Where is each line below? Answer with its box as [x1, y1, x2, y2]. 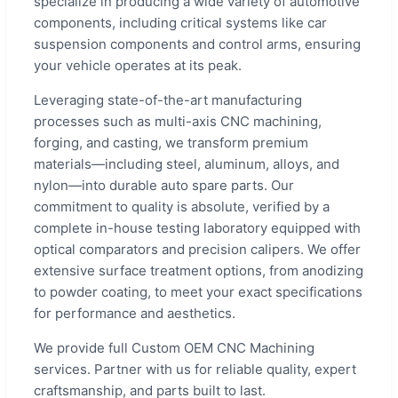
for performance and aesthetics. [34, 304, 235, 322]
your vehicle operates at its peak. [34, 56, 242, 74]
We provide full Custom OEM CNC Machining [34, 338, 314, 356]
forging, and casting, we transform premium [34, 133, 308, 151]
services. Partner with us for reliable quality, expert [34, 360, 356, 378]
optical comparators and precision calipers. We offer [34, 240, 361, 258]
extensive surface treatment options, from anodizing [34, 261, 363, 279]
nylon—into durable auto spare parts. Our [34, 176, 294, 194]
